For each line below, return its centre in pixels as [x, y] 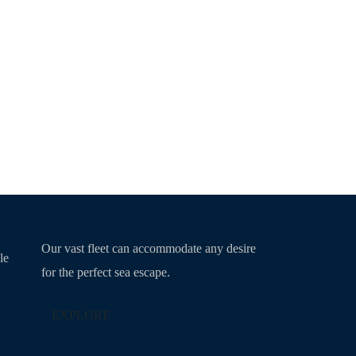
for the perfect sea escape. [105, 273]
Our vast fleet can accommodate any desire [148, 249]
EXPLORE [81, 315]
